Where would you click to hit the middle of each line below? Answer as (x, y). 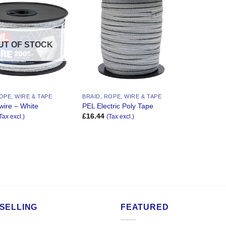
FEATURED (145, 207)
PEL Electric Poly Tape (118, 106)
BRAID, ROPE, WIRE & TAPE (122, 97)
